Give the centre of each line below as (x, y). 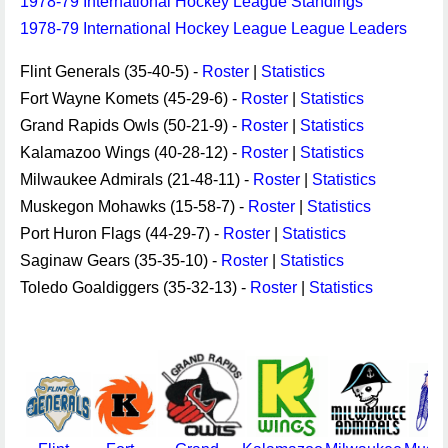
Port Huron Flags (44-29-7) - (121, 233)
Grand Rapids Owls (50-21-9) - (130, 125)
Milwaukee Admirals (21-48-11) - (136, 179)
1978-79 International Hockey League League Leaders (213, 28)
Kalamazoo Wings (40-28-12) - (130, 152)
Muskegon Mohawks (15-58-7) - (134, 206)
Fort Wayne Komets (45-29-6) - (130, 98)
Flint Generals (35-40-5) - (111, 71)
